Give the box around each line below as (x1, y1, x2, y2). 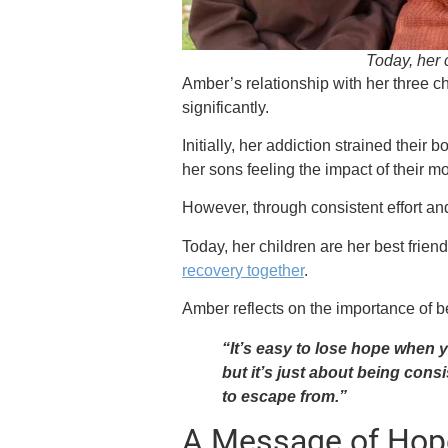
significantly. (182, 98, 270, 116)
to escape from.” (222, 388, 348, 406)
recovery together (182, 261, 305, 279)
